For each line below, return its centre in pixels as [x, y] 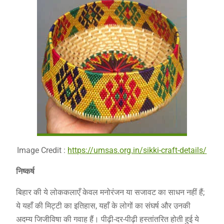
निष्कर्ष [25, 171]
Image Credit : [42, 150]
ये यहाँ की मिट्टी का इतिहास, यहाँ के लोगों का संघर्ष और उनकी [103, 205]
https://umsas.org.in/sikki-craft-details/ [137, 150]
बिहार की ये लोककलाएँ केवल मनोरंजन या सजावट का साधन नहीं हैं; [110, 192]
